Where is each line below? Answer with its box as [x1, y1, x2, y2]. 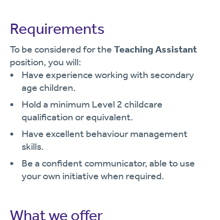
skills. [22, 140, 44, 152]
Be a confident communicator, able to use [22, 157, 195, 169]
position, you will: [10, 56, 81, 68]
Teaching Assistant [114, 43, 197, 55]
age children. [22, 82, 76, 93]
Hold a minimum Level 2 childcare [22, 98, 163, 110]
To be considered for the [10, 43, 114, 55]
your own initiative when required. [22, 170, 164, 182]
